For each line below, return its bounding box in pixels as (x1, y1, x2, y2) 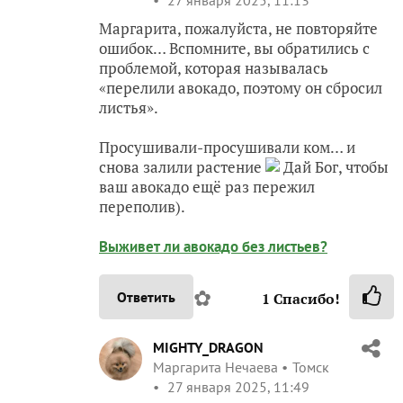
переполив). (99, 195, 185, 217)
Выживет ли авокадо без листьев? (99, 236, 327, 256)
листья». (99, 96, 158, 118)
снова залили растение (99, 156, 265, 177)
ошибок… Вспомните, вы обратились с (99, 37, 370, 58)
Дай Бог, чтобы (280, 156, 389, 177)
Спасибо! (270, 288, 340, 309)
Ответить (117, 287, 175, 306)
